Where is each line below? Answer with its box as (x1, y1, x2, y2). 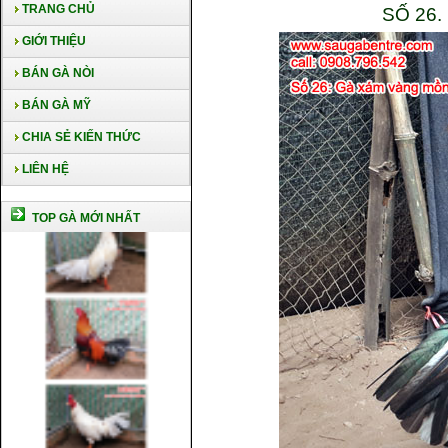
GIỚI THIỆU (19, 34, 86, 48)
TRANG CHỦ (22, 2, 95, 16)
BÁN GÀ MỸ (22, 98, 91, 112)
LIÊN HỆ (22, 162, 69, 176)
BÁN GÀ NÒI (19, 66, 94, 80)
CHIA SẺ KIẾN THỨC (22, 130, 141, 144)
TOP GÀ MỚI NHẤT (29, 211, 140, 225)
